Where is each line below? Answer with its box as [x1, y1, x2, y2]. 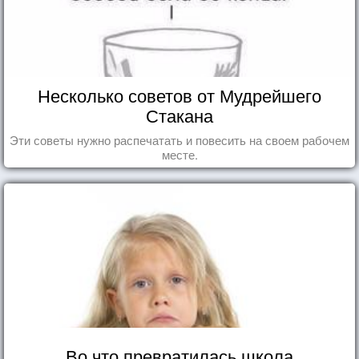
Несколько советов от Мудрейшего [38, 82, 321, 107]
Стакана [146, 102, 213, 127]
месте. [161, 145, 198, 163]
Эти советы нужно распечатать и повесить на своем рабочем [10, 131, 349, 148]
